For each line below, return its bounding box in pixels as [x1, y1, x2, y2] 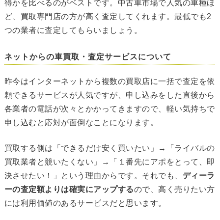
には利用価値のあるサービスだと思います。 [4, 199, 166, 208]
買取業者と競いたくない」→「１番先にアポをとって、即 [4, 158, 215, 166]
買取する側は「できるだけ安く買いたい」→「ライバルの [4, 144, 215, 153]
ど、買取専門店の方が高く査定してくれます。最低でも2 [4, 12, 212, 21]
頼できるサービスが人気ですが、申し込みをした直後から [4, 91, 215, 100]
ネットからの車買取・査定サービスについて [4, 53, 171, 61]
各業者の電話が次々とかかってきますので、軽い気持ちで [4, 105, 215, 113]
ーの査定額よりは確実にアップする [4, 185, 134, 194]
